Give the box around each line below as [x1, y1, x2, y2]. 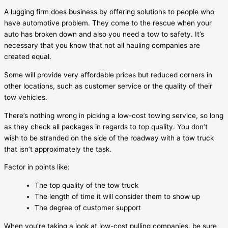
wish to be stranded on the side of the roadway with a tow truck [4, 133, 214, 142]
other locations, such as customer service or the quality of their [4, 81, 212, 90]
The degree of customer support [35, 203, 141, 212]
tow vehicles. [4, 93, 47, 101]
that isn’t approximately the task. [4, 145, 111, 153]
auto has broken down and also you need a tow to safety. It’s [4, 30, 204, 39]
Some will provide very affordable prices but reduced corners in [4, 70, 212, 79]
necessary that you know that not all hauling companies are [4, 41, 200, 50]
